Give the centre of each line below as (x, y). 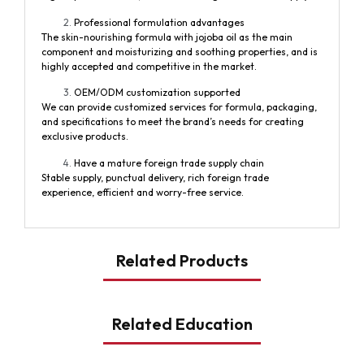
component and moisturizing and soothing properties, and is (180, 51)
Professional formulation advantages (159, 22)
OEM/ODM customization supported (157, 93)
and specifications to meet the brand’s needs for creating (173, 122)
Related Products (182, 260)
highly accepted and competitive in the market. (149, 66)
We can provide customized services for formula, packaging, (179, 107)
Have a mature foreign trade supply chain (169, 162)
